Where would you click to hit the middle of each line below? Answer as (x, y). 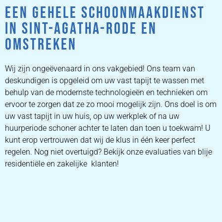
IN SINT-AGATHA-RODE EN (81, 29)
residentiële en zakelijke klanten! (62, 164)
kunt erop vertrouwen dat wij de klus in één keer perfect (100, 140)
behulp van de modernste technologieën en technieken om (106, 93)
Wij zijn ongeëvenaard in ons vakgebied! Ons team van (100, 69)
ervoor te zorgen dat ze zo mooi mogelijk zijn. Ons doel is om (111, 105)
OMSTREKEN (41, 45)
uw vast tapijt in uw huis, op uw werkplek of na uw (92, 116)
